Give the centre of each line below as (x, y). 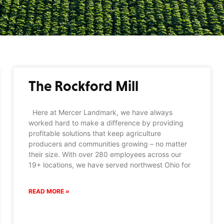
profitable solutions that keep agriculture (95, 133)
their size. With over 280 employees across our (105, 154)
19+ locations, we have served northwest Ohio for (110, 164)
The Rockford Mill (84, 86)
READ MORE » (49, 191)
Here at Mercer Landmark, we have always (101, 112)
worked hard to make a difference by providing (106, 122)
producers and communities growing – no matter (108, 143)
